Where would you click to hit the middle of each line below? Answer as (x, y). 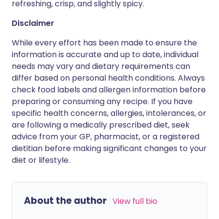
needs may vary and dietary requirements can (101, 66)
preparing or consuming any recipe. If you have (102, 101)
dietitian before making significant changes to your (109, 148)
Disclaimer (33, 23)
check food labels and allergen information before (109, 90)
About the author (65, 201)
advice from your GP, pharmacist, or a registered (106, 137)
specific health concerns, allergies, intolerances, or (109, 113)
